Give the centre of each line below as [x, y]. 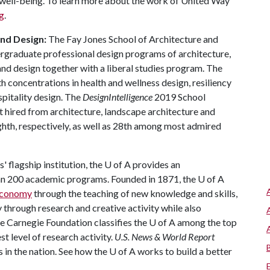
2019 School [179, 97]
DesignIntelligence [118, 97]
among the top [206, 222]
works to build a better [184, 251]
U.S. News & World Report [165, 237]
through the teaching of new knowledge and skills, [135, 193]
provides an [155, 164]
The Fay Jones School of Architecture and [133, 39]
